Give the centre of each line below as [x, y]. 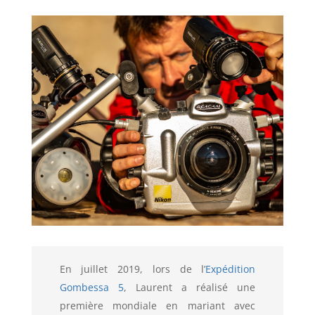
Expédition [231, 269]
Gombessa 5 [91, 288]
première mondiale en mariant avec [157, 306]
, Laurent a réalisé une [189, 288]
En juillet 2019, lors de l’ [133, 269]
